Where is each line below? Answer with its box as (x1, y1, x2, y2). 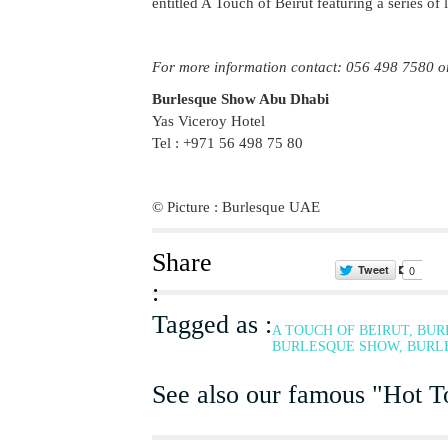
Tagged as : (152, 310, 272, 339)
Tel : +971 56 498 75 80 (152, 135, 303, 151)
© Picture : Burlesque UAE (152, 199, 320, 215)
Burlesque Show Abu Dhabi (152, 91, 329, 107)
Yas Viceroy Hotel (152, 113, 265, 129)
